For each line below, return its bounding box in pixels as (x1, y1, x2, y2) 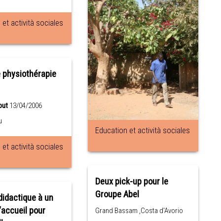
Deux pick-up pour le (95, 176, 169, 187)
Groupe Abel (95, 189, 140, 200)
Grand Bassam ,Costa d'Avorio (95, 206, 184, 216)
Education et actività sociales (95, 125, 190, 136)
